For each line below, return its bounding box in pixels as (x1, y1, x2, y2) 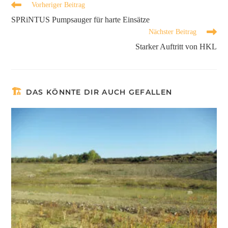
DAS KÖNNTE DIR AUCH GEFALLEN (25, 87, 173, 97)
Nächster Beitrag (148, 27, 196, 36)
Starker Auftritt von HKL (135, 42, 217, 51)
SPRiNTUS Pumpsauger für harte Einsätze (11, 15, 150, 24)
